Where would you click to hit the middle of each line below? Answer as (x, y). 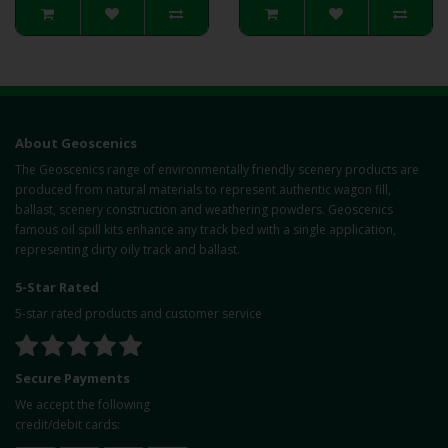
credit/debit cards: (67, 424)
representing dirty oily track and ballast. (127, 249)
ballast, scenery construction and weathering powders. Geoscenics (204, 209)
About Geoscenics (76, 143)
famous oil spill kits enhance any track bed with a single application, (205, 229)
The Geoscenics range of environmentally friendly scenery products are (217, 169)
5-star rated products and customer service (138, 313)
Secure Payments (72, 378)
